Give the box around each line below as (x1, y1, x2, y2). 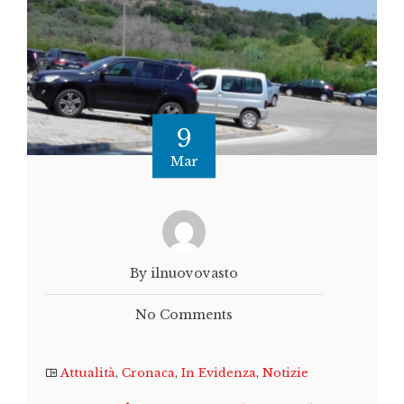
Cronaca (122, 365, 175, 381)
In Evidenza (181, 365, 256, 381)
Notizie (262, 365, 308, 381)
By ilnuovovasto (130, 265, 238, 282)
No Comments (135, 307, 233, 324)
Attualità (60, 365, 115, 381)
